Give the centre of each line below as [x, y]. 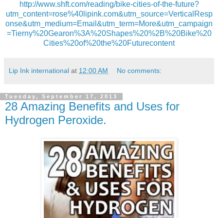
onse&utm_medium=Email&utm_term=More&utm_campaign [109, 23]
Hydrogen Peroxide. [56, 120]
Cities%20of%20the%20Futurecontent [109, 43]
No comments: [139, 70]
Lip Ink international [39, 70]
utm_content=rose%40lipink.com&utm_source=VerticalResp [109, 14]
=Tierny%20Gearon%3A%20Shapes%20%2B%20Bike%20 [109, 33]
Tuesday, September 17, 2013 [61, 97]
